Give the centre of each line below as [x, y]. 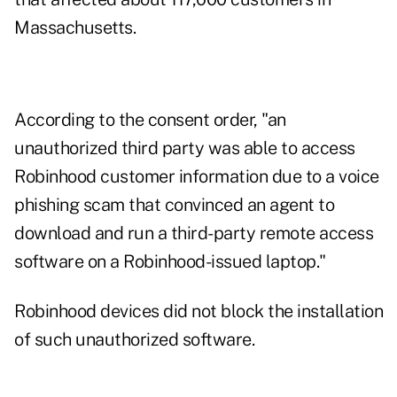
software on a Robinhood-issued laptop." [170, 262]
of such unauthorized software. [134, 340]
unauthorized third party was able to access [185, 148]
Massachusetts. [75, 28]
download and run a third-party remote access [194, 234]
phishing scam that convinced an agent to [174, 205]
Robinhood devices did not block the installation [198, 311]
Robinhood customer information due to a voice [197, 177]
